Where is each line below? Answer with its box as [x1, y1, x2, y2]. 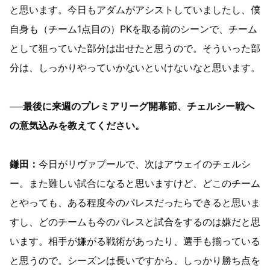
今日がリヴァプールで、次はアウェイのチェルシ [39, 158, 251, 170]
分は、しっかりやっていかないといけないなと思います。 [10, 61, 260, 74]
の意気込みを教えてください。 [10, 119, 145, 131]
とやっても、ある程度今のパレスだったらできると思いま [10, 196, 260, 209]
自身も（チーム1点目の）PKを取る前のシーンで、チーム [10, 23, 257, 35]
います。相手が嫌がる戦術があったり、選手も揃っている [10, 235, 260, 247]
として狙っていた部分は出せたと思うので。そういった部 [10, 42, 260, 54]
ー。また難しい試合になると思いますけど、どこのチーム [10, 177, 260, 189]
